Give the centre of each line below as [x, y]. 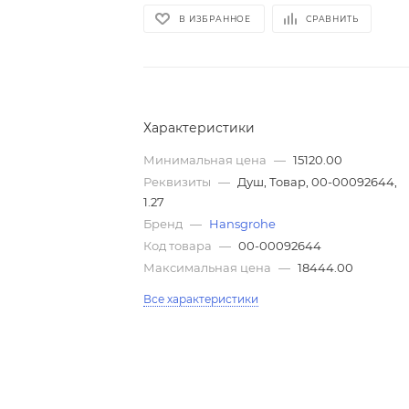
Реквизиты [179, 182]
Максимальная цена [209, 268]
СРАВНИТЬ [332, 18]
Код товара [179, 246]
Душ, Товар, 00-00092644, [318, 182]
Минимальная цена [207, 160]
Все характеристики [201, 299]
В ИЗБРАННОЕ [215, 18]
